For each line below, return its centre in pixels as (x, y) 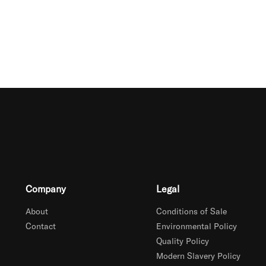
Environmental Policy (196, 226)
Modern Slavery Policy (198, 256)
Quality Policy (182, 241)
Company (46, 189)
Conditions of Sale (191, 211)
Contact (41, 226)
